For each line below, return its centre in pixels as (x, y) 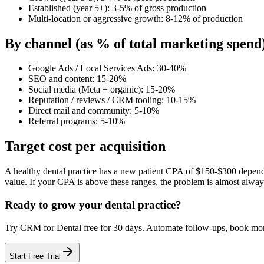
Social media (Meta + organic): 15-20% (102, 90)
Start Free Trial (35, 256)
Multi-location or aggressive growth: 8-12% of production (136, 18)
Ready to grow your (55, 204)
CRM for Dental (51, 227)
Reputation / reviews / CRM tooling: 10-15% (112, 100)
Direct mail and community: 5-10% (94, 111)
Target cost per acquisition (85, 146)
